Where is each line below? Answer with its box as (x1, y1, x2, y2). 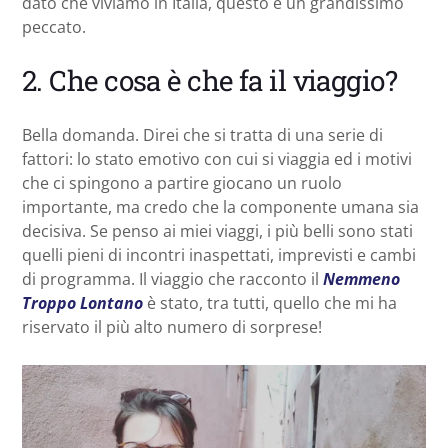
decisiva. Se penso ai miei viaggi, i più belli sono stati (22, 219, 413, 242)
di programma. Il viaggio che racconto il (22, 267, 323, 290)
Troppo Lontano (22, 291, 143, 314)
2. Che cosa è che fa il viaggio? (22, 61, 398, 99)
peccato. (22, 15, 86, 38)
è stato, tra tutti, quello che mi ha (143, 291, 397, 314)
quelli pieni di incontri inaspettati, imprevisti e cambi (22, 243, 416, 266)
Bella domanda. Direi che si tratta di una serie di (22, 123, 383, 146)
